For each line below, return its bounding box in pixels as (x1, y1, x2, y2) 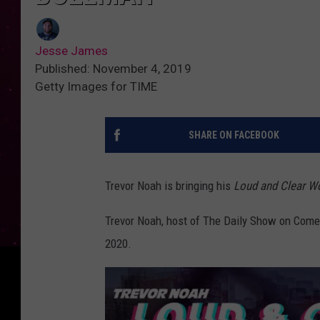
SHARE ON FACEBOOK (188, 129, 279, 141)
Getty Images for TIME (35, 79, 157, 94)
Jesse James (35, 44, 108, 59)
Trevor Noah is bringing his (105, 179, 234, 194)
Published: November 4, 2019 (35, 61, 191, 76)
